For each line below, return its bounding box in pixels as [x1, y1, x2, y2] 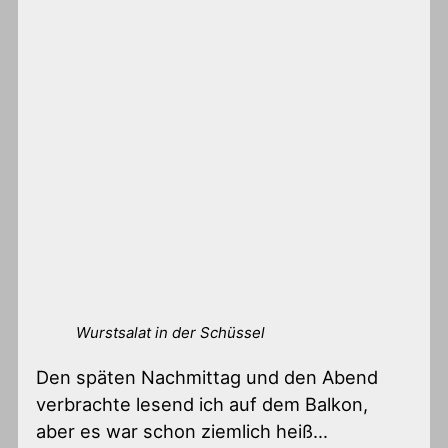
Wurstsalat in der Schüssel [76, 322, 266, 342]
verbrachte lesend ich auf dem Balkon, [36, 392, 369, 415]
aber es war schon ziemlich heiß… [36, 419, 329, 442]
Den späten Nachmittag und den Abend [36, 365, 379, 388]
